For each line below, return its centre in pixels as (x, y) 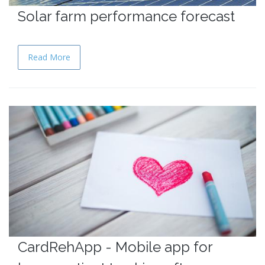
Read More (49, 57)
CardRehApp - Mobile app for (115, 247)
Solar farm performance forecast (126, 17)
